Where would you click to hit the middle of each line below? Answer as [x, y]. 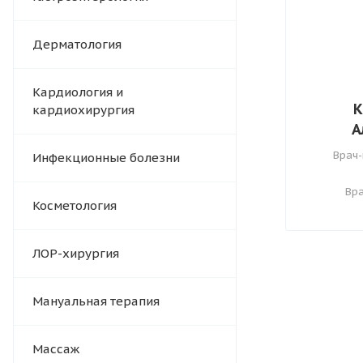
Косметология [75, 206]
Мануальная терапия [96, 301]
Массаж [56, 349]
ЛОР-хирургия [76, 254]
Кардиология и [78, 92]
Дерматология [77, 45]
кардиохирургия [83, 110]
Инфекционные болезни [106, 158]
